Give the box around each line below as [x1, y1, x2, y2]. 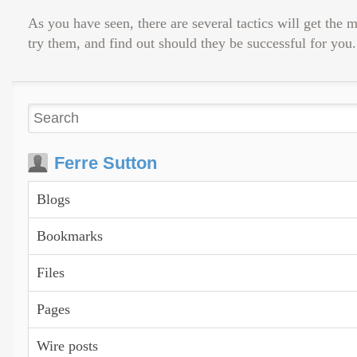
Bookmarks [37, 228, 103, 244]
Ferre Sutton [54, 153, 157, 173]
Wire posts [37, 338, 98, 354]
